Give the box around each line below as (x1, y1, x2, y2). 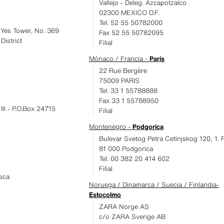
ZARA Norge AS (99, 202, 149, 211)
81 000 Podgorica (99, 144, 153, 153)
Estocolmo (89, 190, 121, 199)
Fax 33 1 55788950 (99, 96, 159, 105)
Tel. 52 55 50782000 (99, 18, 163, 27)
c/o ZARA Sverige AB (99, 212, 166, 221)
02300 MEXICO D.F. (99, 8, 160, 17)
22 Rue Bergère (99, 66, 147, 75)
